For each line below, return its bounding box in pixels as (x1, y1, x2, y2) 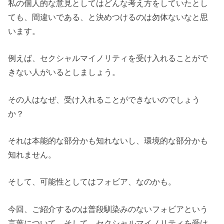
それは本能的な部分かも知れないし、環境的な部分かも (8, 136, 208, 145)
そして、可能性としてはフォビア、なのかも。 (8, 177, 176, 186)
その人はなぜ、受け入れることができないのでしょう (8, 94, 200, 104)
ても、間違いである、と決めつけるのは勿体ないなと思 (8, 12, 208, 21)
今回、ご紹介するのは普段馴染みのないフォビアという (8, 204, 208, 213)
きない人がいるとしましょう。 (8, 67, 120, 77)
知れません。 (8, 150, 56, 159)
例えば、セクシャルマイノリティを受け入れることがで (8, 53, 208, 63)
